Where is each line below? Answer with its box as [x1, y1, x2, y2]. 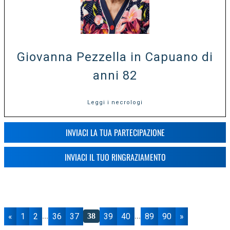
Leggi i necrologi [87, 99, 143, 106]
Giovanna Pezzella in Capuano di [17, 49, 213, 64]
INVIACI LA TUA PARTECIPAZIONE [65, 126, 165, 139]
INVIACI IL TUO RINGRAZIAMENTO [64, 150, 166, 163]
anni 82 [93, 68, 137, 83]
